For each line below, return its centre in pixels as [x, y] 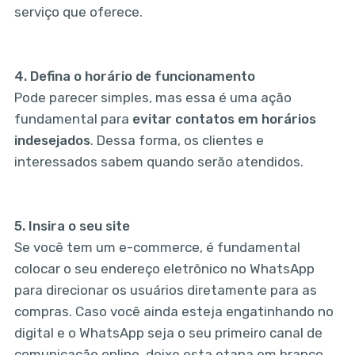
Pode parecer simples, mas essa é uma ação [153, 98]
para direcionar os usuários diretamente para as [165, 290]
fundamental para [73, 119]
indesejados [52, 141]
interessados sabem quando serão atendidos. [158, 162]
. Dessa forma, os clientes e [177, 141]
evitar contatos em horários [224, 119]
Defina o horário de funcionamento [142, 76]
